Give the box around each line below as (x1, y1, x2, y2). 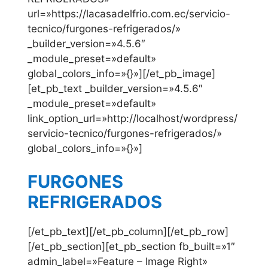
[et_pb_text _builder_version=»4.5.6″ (28, 83, 203, 95)
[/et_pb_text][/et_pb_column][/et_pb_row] (28, 225, 229, 237)
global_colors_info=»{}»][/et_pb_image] (28, 68, 215, 80)
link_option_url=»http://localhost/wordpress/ (28, 112, 237, 125)
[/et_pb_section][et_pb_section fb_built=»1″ (28, 240, 235, 252)
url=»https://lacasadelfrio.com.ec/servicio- (28, 8, 230, 20)
